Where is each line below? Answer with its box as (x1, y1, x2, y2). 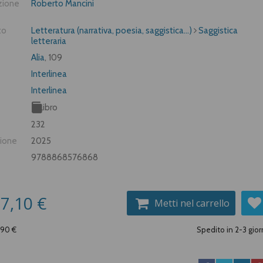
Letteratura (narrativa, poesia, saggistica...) (31, 25, 193, 36)
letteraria (31, 36, 67, 46)
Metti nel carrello (154, 197, 230, 210)
